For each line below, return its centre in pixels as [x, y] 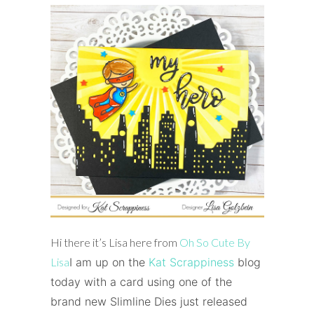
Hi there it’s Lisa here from [115, 242]
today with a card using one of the [141, 281]
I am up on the [109, 262]
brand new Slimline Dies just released [149, 301]
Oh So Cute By [214, 242]
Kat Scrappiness [191, 262]
